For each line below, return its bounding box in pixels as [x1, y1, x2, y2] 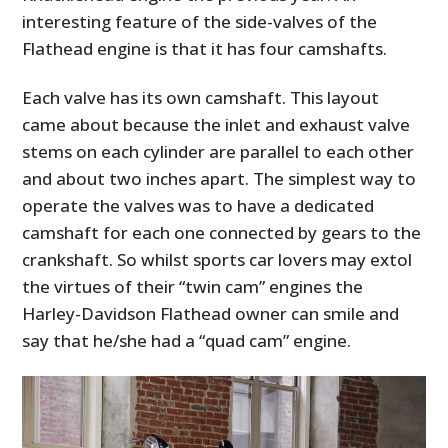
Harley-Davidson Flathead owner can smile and [22, 301, 400, 325]
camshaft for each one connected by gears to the [22, 220, 422, 244]
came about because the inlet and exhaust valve [22, 112, 411, 136]
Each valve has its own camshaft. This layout [22, 85, 380, 109]
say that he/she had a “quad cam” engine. [22, 328, 352, 352]
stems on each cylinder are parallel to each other [22, 139, 415, 163]
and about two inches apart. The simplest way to [22, 166, 417, 190]
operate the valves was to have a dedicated [22, 193, 375, 217]
